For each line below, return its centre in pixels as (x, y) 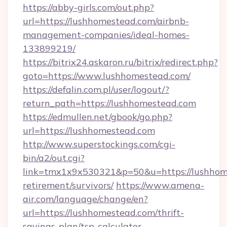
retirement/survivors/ (68, 185)
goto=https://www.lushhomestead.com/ (107, 76)
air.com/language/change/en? (85, 199)
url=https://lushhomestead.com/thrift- (103, 213)
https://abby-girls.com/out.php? (88, 7)
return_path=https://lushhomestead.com (109, 103)
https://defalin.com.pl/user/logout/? (96, 89)
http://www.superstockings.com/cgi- (99, 144)
